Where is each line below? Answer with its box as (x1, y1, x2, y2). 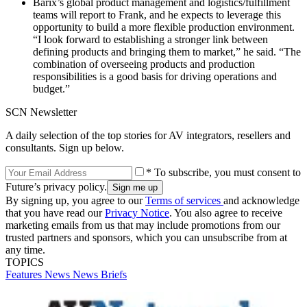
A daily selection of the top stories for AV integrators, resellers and (5, 129, 291, 141)
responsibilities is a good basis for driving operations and (33, 70, 277, 82)
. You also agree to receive (169, 206, 282, 219)
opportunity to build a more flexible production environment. (33, 21, 295, 33)
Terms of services (145, 194, 223, 206)
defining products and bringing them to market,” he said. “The (33, 45, 301, 58)
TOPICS (5, 256, 44, 268)
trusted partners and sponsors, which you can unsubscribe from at (5, 231, 287, 243)
